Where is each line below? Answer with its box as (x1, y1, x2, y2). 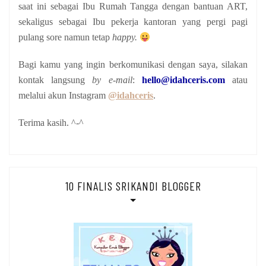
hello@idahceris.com (141, 74, 225, 85)
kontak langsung (18, 74, 93, 85)
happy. (112, 31, 140, 42)
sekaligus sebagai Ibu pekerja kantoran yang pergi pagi (18, 16, 248, 27)
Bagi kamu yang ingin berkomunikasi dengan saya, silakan (18, 59, 248, 69)
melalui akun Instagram (18, 90, 108, 100)
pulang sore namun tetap (18, 31, 112, 42)
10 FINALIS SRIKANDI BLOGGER (65, 178, 201, 193)
